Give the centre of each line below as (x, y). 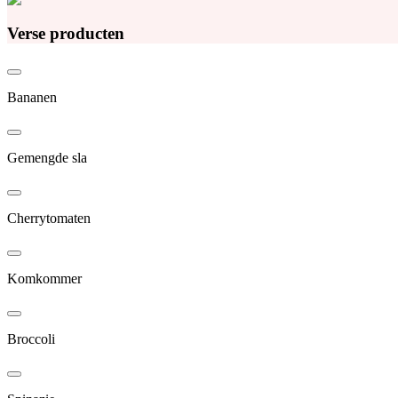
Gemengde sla (47, 158)
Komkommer (44, 279)
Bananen (32, 98)
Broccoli (31, 339)
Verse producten (66, 33)
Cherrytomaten (49, 219)
